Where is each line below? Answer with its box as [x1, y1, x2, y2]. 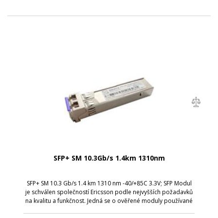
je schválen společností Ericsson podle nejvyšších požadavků [25, 187, 193, 196]
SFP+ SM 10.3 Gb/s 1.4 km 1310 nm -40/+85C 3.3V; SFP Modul [26, 179, 192, 187]
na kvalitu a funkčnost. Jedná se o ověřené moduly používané [25, 196, 193, 205]
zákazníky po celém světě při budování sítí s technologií [33, 205, 185, 214]
